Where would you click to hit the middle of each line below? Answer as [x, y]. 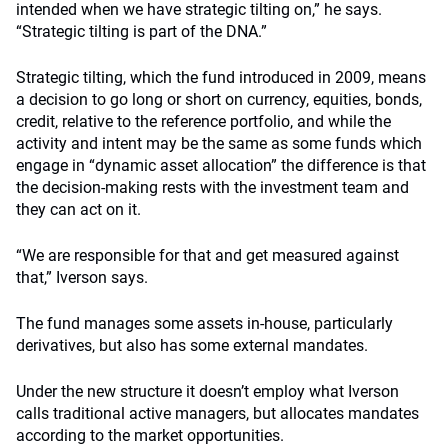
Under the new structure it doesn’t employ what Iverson [207, 391]
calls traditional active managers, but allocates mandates [217, 413]
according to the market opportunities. [150, 435]
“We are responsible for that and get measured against [207, 255]
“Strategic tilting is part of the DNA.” [141, 31]
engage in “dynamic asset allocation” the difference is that [221, 165]
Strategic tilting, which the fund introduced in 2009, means [221, 77]
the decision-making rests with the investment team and [212, 187]
